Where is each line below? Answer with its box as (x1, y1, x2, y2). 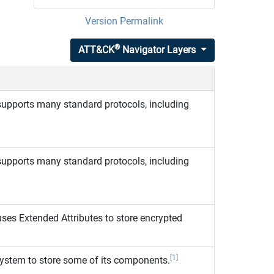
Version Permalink (84, 15, 163, 27)
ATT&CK (78, 43, 115, 56)
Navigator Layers (120, 43, 196, 56)
